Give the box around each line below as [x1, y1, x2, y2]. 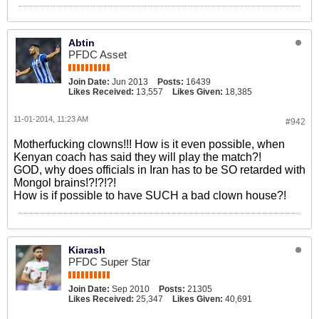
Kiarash [68, 244, 105, 256]
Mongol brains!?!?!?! [14, 177, 116, 189]
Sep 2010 [112, 284, 150, 294]
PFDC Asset [68, 48, 127, 61]
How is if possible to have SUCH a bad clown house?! [14, 189, 286, 202]
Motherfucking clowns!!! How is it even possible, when [14, 138, 285, 150]
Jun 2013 [112, 77, 148, 87]
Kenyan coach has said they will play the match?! [14, 151, 261, 163]
